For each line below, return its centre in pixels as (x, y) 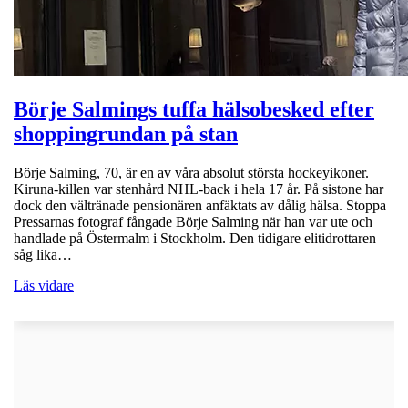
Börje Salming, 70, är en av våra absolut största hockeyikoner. (191, 172)
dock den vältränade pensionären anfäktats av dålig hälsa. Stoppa (200, 205)
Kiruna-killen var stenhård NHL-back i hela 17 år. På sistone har (199, 189)
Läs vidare (44, 285)
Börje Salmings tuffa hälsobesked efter (194, 109)
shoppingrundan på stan (126, 133)
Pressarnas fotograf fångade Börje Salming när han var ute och (193, 221)
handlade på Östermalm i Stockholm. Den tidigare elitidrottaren (195, 238)
